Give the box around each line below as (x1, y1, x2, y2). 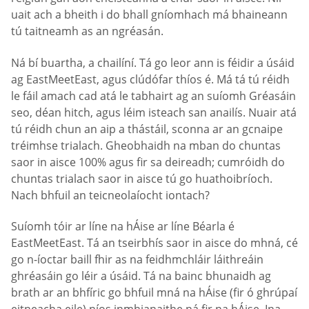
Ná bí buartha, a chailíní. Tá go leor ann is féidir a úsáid (11, 54, 295, 70)
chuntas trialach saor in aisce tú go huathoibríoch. (11, 170, 272, 186)
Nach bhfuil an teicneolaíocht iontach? (11, 187, 210, 203)
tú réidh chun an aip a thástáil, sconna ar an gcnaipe (11, 121, 283, 137)
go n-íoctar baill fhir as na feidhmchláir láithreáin (11, 252, 263, 268)
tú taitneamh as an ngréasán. (11, 23, 163, 39)
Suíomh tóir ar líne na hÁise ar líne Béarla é (11, 219, 235, 235)
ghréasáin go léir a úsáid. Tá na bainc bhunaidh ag (11, 268, 271, 284)
